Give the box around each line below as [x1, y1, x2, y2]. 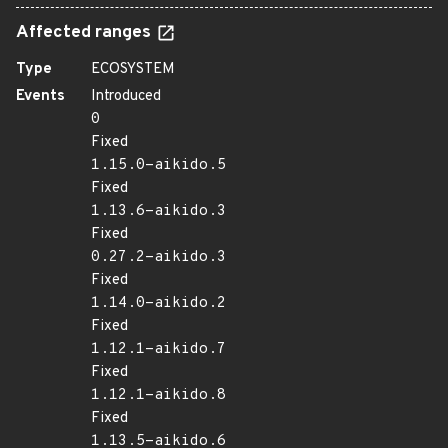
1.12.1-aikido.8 [91, 386, 226, 405]
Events [16, 87, 65, 106]
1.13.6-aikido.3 [91, 202, 226, 221]
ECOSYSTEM [91, 60, 175, 79]
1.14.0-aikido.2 [91, 294, 226, 313]
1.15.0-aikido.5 [91, 156, 226, 175]
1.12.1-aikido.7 [91, 340, 226, 359]
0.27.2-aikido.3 [91, 248, 226, 267]
